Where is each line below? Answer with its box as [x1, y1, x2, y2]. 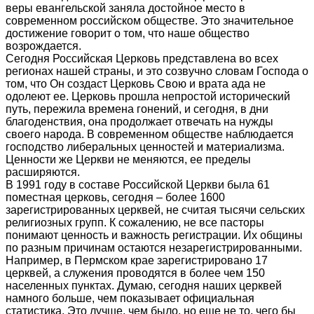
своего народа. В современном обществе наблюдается [6, 128, 294, 141]
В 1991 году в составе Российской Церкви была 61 [6, 179, 270, 191]
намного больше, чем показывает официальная [6, 292, 254, 305]
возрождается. [6, 40, 81, 53]
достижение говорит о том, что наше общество [6, 27, 250, 40]
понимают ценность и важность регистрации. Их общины [6, 229, 303, 242]
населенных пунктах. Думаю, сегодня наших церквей [6, 280, 282, 292]
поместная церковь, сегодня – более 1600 [6, 191, 225, 204]
